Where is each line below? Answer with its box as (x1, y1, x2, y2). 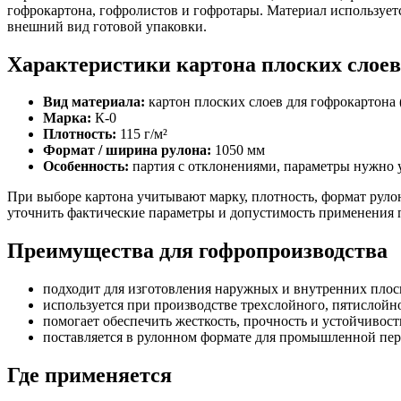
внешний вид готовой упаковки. (7, 18, 207, 34)
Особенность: (43, 158, 129, 175)
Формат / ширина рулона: (43, 142, 211, 158)
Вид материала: (43, 94, 145, 110)
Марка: (43, 110, 91, 126)
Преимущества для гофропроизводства (7, 239, 388, 263)
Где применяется (7, 363, 172, 388)
